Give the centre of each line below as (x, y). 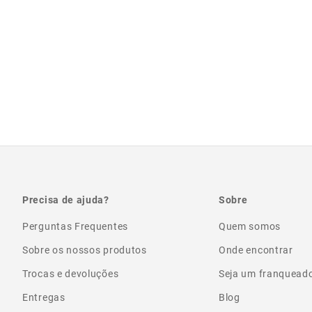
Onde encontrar (256, 250)
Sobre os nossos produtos (85, 250)
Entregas (44, 297)
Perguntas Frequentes (75, 226)
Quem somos (249, 226)
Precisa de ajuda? (66, 200)
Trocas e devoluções (71, 273)
